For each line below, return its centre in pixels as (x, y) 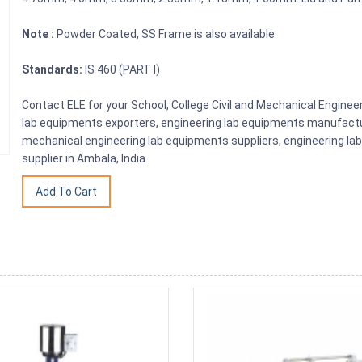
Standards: (53, 69)
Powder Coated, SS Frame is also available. (166, 34)
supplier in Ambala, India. (85, 158)
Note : (38, 34)
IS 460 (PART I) (122, 69)
